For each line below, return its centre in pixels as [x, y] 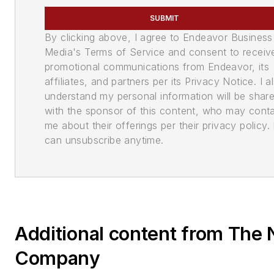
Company [57, 258]
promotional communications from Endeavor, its [157, 67]
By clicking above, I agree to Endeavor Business [159, 37]
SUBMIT [165, 18]
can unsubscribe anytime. [104, 140]
